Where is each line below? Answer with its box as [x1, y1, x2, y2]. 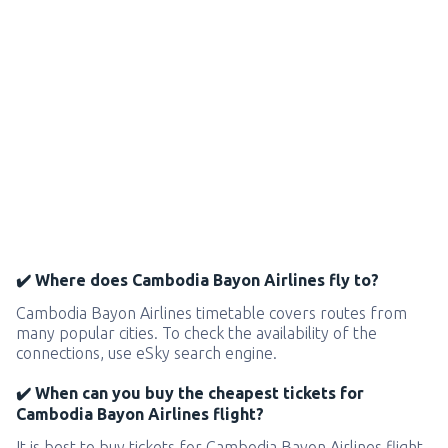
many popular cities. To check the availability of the [16, 323, 377, 342]
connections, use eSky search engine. [16, 343, 277, 362]
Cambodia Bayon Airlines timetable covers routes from [16, 303, 407, 322]
